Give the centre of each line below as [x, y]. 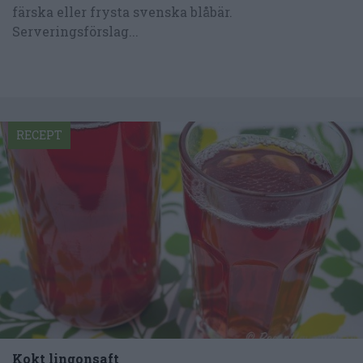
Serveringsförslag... [75, 32]
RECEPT [39, 135]
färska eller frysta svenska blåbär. [122, 12]
